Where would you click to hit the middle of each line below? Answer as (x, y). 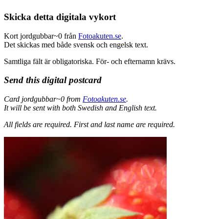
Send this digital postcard (53, 80)
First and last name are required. (124, 124)
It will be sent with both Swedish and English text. (80, 108)
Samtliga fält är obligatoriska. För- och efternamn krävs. (90, 61)
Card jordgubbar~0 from (43, 99)
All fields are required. (38, 124)
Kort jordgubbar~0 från (41, 36)
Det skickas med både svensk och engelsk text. (76, 44)
